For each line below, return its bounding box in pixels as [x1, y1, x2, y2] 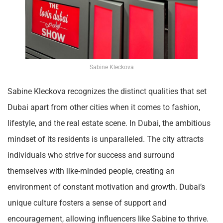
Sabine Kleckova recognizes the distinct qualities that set [7, 86, 207, 96]
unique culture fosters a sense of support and [7, 198, 166, 208]
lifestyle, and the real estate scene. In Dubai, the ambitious [7, 118, 211, 128]
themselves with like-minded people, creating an [7, 166, 175, 176]
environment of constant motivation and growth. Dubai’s [7, 182, 205, 192]
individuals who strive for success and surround [7, 150, 175, 160]
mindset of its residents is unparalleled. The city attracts [7, 134, 204, 144]
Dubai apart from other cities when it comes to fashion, [7, 102, 200, 112]
